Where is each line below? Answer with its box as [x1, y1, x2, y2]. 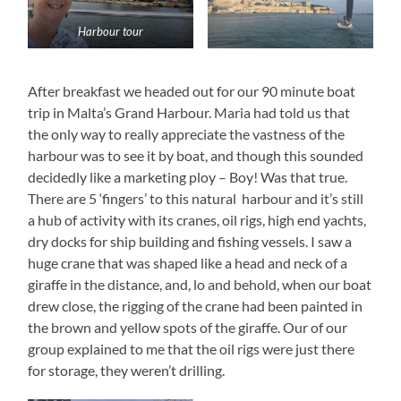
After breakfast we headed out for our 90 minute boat [28, 81, 356, 99]
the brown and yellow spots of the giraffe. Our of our [28, 318, 348, 336]
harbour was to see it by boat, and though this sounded [28, 146, 364, 164]
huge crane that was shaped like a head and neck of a [28, 253, 348, 271]
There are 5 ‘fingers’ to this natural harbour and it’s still [28, 189, 364, 207]
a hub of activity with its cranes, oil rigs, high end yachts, [28, 210, 367, 228]
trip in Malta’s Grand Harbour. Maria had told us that [28, 103, 351, 121]
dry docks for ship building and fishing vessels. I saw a [28, 232, 353, 250]
